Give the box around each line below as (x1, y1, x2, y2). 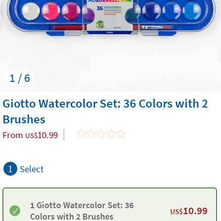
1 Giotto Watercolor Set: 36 (30, 199, 134, 211)
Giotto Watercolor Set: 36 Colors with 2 (2, 95, 208, 111)
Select (20, 163, 43, 175)
